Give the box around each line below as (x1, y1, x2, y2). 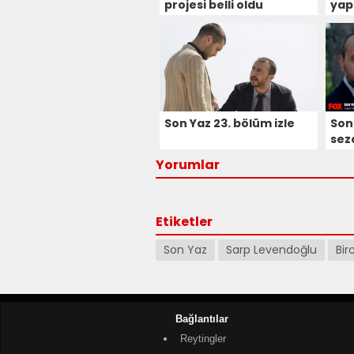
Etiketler (156, 212, 213, 231)
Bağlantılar (175, 312, 228, 325)
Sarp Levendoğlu (226, 241, 317, 258)
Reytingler (180, 332, 226, 345)
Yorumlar (156, 155, 220, 174)
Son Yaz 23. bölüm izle (164, 115, 295, 131)
